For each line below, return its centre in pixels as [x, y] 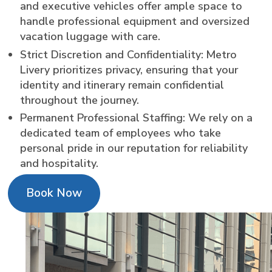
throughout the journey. [80, 100]
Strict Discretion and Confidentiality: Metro [129, 54]
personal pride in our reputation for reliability [134, 148]
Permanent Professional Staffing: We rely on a [137, 118]
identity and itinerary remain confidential [122, 85]
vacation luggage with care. [90, 37]
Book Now [54, 193]
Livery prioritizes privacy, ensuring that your [129, 70]
